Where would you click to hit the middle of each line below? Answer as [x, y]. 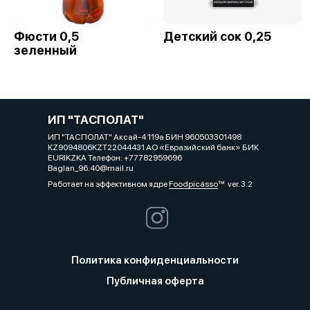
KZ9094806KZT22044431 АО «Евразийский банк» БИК [153, 147]
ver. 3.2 [235, 184]
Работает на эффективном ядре [108, 184]
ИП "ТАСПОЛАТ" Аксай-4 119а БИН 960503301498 [145, 137]
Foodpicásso [193, 184]
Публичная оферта [155, 281]
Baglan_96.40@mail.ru [91, 168]
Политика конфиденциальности [155, 260]
